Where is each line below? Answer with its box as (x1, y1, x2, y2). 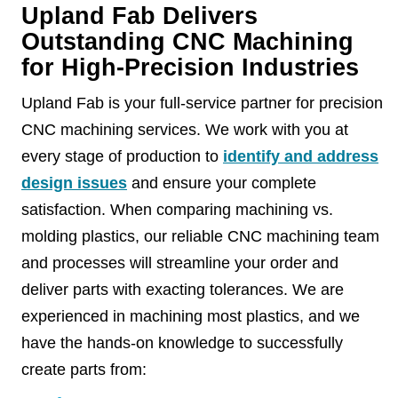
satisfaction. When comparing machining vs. (21, 201, 333, 219)
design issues (21, 174, 127, 192)
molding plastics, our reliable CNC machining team (21, 227, 379, 245)
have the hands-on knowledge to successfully (21, 334, 343, 352)
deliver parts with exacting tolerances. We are (21, 281, 344, 298)
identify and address (223, 147, 378, 165)
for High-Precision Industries (21, 54, 359, 81)
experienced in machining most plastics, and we (21, 307, 360, 325)
